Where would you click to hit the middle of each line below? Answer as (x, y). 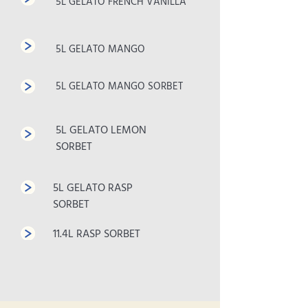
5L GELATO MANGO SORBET (119, 87)
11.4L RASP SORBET (97, 234)
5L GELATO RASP (93, 188)
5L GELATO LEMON (101, 131)
